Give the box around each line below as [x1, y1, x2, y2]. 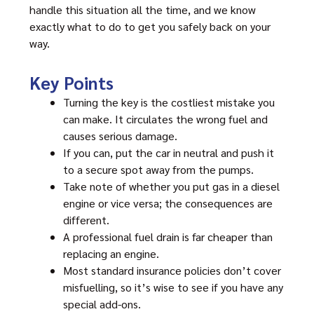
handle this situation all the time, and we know [29, 2, 256, 17]
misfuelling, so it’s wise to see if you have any [63, 280, 283, 294]
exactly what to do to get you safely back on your [29, 19, 271, 34]
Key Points [29, 71, 114, 94]
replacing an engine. [63, 246, 159, 261]
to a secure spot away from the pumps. [63, 162, 254, 177]
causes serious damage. [63, 128, 177, 143]
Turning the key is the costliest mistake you [63, 95, 275, 109]
